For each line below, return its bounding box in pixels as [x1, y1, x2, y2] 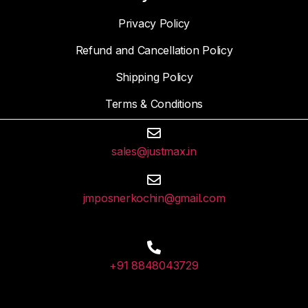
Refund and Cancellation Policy [75, 43, 233, 58]
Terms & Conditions [104, 97, 203, 111]
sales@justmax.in [111, 144, 197, 159]
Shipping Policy [115, 70, 193, 85]
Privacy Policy [118, 16, 190, 31]
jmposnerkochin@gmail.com [82, 191, 225, 206]
